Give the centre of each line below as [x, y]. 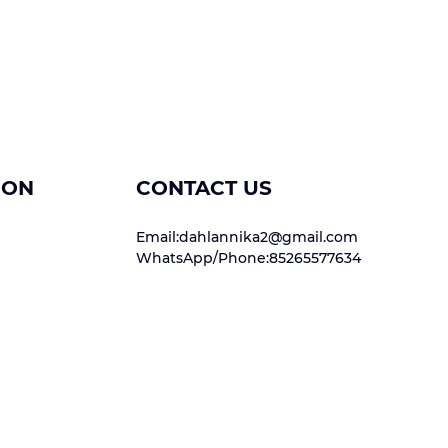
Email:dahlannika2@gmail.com [247, 237]
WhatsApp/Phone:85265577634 [249, 258]
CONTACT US [204, 188]
